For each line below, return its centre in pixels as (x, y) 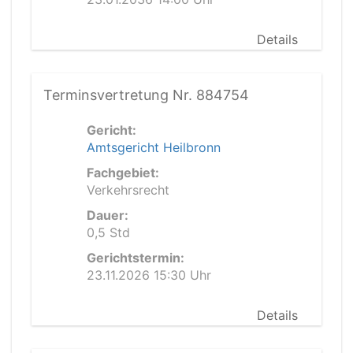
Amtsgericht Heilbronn (154, 147)
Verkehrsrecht (128, 190)
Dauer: (108, 215)
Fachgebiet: (123, 173)
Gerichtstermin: (136, 258)
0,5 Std (108, 232)
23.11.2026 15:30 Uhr (149, 275)
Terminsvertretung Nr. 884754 (146, 95)
